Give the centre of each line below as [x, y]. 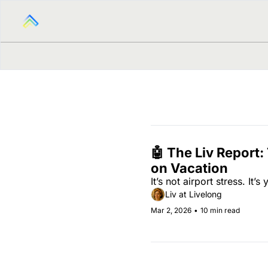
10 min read [220, 210]
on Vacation [189, 168]
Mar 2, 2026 [171, 210]
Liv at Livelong [194, 194]
